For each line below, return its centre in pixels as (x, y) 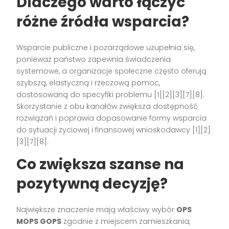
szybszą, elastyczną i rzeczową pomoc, (88, 83)
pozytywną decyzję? (92, 184)
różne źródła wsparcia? (103, 21)
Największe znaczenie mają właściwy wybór (97, 209)
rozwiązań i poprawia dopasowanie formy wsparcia (112, 118)
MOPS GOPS (39, 221)
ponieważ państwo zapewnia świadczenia (94, 59)
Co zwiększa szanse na (100, 164)
